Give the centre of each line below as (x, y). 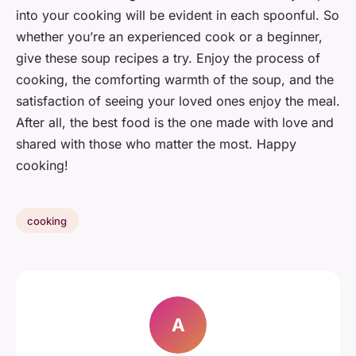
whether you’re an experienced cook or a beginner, (169, 36)
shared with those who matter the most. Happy (156, 143)
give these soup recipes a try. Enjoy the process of (168, 58)
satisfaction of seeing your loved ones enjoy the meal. (178, 101)
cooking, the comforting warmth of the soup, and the (175, 79)
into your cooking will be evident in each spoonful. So (178, 15)
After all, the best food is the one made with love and (175, 122)
